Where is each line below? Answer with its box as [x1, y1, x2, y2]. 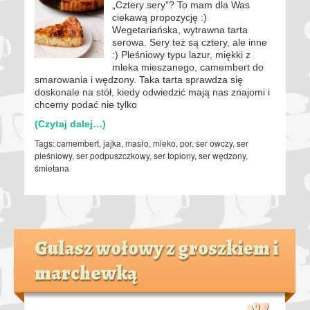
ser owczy [196, 136, 232, 149]
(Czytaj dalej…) [35, 118, 106, 129]
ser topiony [154, 149, 194, 161]
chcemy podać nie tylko [35, 98, 137, 110]
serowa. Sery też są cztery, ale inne [112, 36, 267, 48]
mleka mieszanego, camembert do [112, 61, 264, 73]
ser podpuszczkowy [76, 149, 149, 161]
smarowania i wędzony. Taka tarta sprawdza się [35, 73, 243, 85]
